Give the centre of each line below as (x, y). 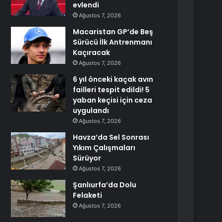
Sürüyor (87, 158)
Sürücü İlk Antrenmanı (113, 42)
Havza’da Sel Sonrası (111, 137)
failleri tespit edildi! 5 (111, 90)
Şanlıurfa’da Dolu (105, 185)
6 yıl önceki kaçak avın (113, 79)
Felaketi (88, 195)
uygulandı (91, 111)
